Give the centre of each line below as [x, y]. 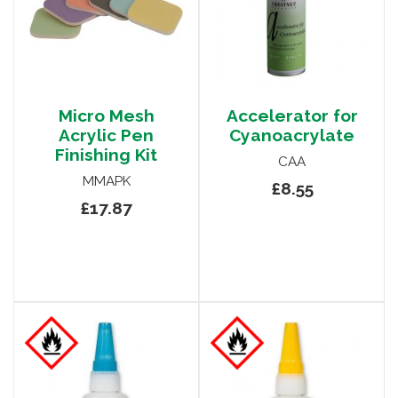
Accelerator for [292, 116]
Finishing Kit [106, 155]
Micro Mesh [106, 116]
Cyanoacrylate [292, 135]
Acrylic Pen [106, 135]
